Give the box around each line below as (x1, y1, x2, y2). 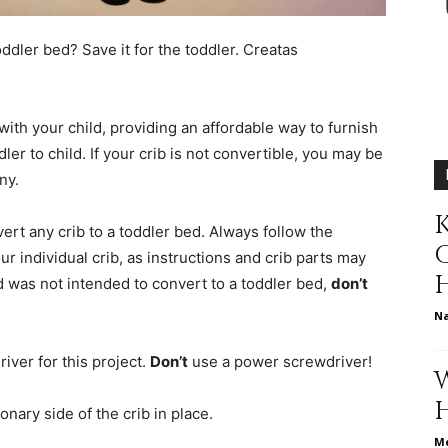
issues (223, 264, 263, 281)
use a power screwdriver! (188, 351, 372, 371)
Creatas (243, 39, 298, 59)
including (223, 394, 282, 411)
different (223, 4, 279, 21)
